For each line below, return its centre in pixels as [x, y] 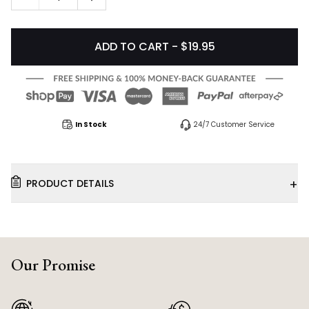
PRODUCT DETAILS [70, 183]
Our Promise [53, 264]
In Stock [91, 125]
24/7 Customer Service [234, 125]
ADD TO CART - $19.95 [154, 47]
